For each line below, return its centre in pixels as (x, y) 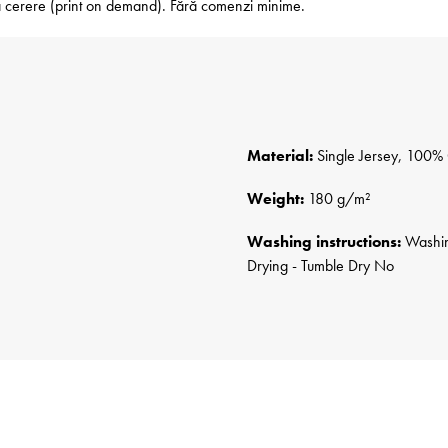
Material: (279, 156)
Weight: (275, 199)
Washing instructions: (323, 242)
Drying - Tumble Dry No (320, 266)
